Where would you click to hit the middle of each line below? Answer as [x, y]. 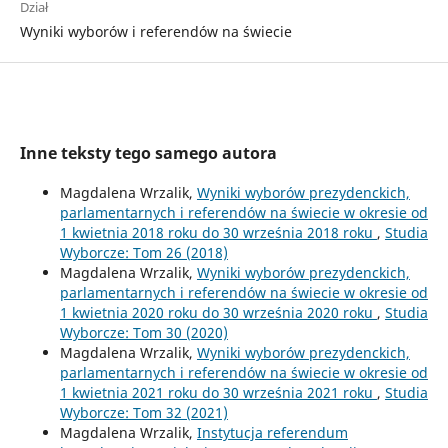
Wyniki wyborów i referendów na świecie [155, 31]
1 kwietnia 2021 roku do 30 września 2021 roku [218, 392]
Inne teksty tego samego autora [148, 152]
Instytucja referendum [272, 432]
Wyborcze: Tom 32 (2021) [143, 412]
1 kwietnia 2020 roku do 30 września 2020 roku [218, 312]
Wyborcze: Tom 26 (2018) [143, 252]
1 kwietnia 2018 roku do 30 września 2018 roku [218, 232]
